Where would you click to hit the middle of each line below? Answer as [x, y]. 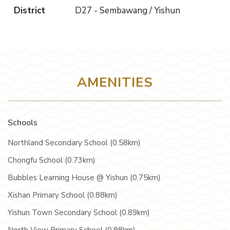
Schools [23, 123]
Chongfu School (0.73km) [52, 160]
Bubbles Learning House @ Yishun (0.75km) [84, 178]
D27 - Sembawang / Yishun [128, 11]
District [30, 11]
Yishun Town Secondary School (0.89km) [79, 213]
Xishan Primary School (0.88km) [63, 195]
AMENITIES [115, 82]
